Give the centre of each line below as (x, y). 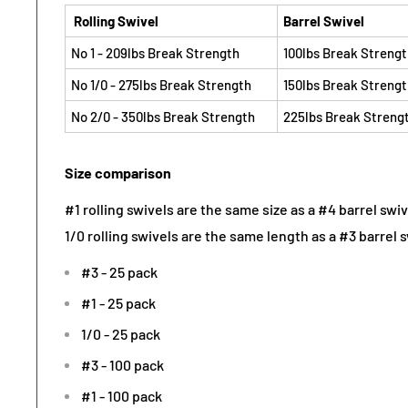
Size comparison (118, 172)
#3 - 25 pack (119, 271)
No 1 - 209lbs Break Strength (155, 52)
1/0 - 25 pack (121, 333)
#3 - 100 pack (122, 364)
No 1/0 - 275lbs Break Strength (161, 84)
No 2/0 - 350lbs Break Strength (163, 116)
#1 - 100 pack (122, 395)
